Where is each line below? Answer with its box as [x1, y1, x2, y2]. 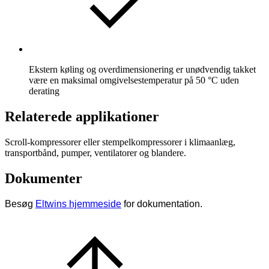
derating [29, 86, 59, 97]
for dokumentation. [121, 198, 202, 209]
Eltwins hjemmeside [35, 198, 121, 209]
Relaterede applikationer [5, 108, 159, 124]
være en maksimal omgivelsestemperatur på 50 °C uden [29, 75, 239, 86]
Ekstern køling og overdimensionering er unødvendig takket [29, 64, 256, 75]
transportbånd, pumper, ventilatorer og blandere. [5, 147, 186, 158]
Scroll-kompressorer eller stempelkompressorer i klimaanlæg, [5, 136, 235, 147]
